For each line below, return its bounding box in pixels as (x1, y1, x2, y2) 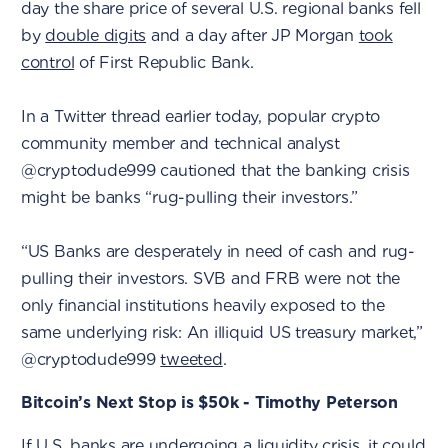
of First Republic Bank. (74, 52, 254, 72)
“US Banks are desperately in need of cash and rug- (20, 241, 415, 261)
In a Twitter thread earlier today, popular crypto (20, 106, 381, 126)
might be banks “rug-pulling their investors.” (20, 187, 359, 207)
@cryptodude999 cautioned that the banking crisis (20, 160, 410, 180)
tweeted (160, 349, 223, 369)
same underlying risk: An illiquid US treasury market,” (20, 322, 423, 342)
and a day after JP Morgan (146, 25, 359, 45)
